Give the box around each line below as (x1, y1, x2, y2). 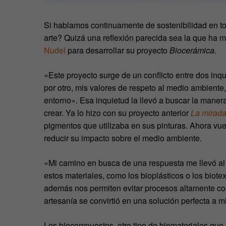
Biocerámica (169, 44, 214, 56)
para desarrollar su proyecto (66, 44, 169, 56)
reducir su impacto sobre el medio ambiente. (44, 132, 202, 144)
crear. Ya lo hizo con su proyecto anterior (44, 106, 191, 119)
